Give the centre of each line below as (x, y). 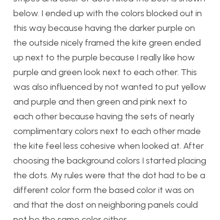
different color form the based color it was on (104, 190)
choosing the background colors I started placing (110, 160)
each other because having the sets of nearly (104, 116)
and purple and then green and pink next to (100, 101)
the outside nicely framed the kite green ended (107, 42)
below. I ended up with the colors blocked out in (108, 13)
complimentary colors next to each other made (107, 131)
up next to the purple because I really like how (104, 57)
